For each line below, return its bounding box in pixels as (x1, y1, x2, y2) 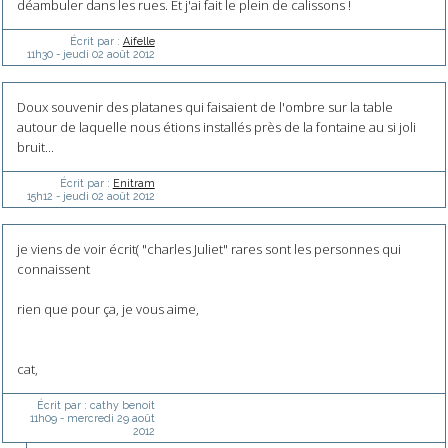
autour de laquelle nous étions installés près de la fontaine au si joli (16, 118, 416, 137)
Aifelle (122, 35, 155, 48)
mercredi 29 (66, 412, 129, 425)
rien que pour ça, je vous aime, (16, 300, 199, 319)
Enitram (112, 177, 155, 190)
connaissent (16, 260, 90, 279)
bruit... (16, 138, 54, 157)
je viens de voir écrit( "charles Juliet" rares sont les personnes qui (16, 240, 401, 259)
